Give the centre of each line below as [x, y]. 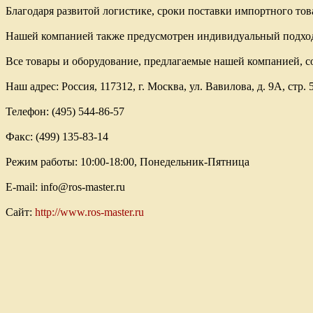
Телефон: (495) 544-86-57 [65, 112]
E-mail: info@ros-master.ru [65, 187]
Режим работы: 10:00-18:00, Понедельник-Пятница [128, 162]
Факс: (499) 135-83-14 [57, 137]
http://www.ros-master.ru [89, 212]
